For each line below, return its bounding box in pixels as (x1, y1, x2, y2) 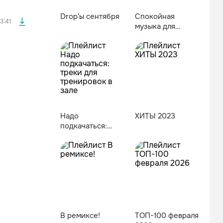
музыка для (135, 21, 175, 31)
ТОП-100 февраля (135, 211, 199, 221)
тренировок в (60, 141, 109, 151)
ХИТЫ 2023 (135, 111, 175, 121)
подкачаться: (60, 121, 107, 131)
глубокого (135, 31, 172, 41)
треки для (60, 131, 96, 141)
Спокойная (135, 11, 175, 21)
